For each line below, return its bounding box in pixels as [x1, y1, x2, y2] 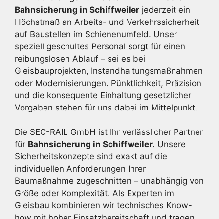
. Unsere [153, 139, 186, 149]
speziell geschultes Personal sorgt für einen [15, 41, 185, 51]
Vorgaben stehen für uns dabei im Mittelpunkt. [15, 102, 197, 112]
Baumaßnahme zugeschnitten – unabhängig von [15, 176, 204, 186]
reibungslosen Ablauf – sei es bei [15, 53, 145, 64]
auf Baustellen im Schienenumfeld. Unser [15, 29, 177, 39]
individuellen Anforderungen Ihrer [15, 164, 146, 174]
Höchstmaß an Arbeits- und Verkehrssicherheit [15, 17, 199, 27]
